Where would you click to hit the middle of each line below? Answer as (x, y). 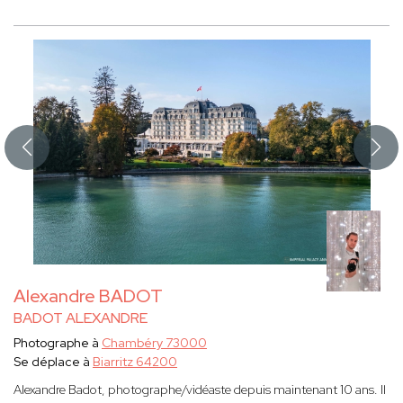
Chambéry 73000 (154, 343)
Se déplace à (53, 362)
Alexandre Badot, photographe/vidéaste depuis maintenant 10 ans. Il (200, 390)
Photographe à (58, 343)
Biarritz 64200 (135, 362)
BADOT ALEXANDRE (81, 318)
